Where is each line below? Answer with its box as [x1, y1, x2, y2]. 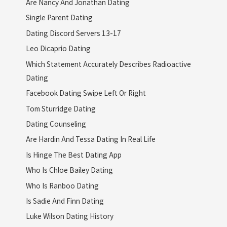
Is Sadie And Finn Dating [25, 195, 104, 206]
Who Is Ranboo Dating [25, 180, 99, 191]
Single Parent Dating [25, 12, 93, 23]
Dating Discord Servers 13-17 [25, 27, 121, 38]
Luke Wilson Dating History [25, 211, 113, 221]
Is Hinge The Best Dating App [25, 149, 122, 160]
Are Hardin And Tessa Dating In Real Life [25, 134, 156, 144]
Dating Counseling [25, 118, 86, 129]
